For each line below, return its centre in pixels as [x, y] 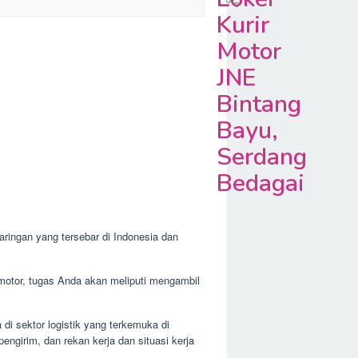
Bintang [259, 104]
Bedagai [261, 183]
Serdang [262, 157]
